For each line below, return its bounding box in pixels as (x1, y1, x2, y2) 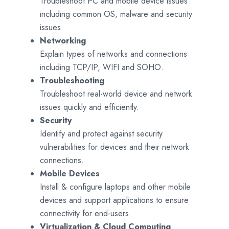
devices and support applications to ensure (40, 194, 189, 206)
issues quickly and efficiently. (40, 101, 139, 113)
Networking (40, 35, 86, 47)
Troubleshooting (40, 75, 104, 86)
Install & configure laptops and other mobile (40, 181, 191, 193)
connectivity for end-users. (40, 208, 131, 219)
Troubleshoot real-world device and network (40, 88, 192, 100)
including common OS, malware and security (40, 8, 192, 20)
